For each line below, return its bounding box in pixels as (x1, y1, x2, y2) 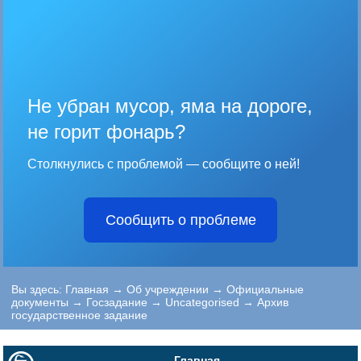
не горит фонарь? (27, 120, 186, 143)
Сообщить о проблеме (105, 211, 256, 228)
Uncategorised (165, 295, 240, 309)
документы (11, 295, 69, 309)
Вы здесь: (11, 282, 66, 296)
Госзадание (86, 295, 148, 309)
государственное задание (11, 308, 148, 322)
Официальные (226, 282, 305, 296)
